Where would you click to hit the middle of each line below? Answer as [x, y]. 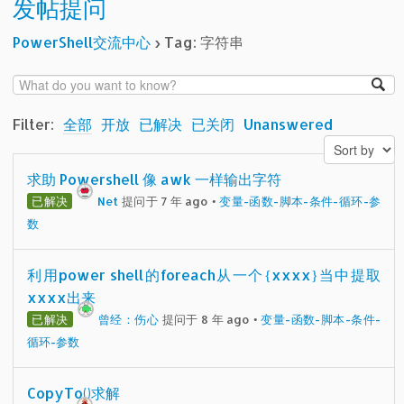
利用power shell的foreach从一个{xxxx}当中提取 [204, 274]
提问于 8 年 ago [205, 319]
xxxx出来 [62, 297]
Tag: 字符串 [204, 42]
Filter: [34, 124]
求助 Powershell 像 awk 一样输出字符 [155, 179]
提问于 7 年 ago [164, 201]
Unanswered [289, 124]
